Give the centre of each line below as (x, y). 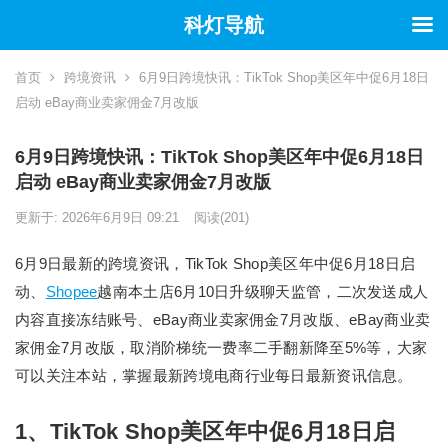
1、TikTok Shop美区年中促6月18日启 (205, 431)
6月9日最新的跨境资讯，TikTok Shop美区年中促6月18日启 (215, 263)
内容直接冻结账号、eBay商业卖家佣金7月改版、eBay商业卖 (223, 319)
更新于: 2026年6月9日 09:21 (97, 217)
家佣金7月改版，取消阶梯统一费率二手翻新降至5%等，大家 (221, 347)
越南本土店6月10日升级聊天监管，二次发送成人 (263, 291)
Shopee (71, 291)
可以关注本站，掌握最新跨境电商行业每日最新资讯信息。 (214, 375)
